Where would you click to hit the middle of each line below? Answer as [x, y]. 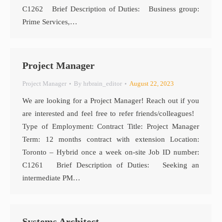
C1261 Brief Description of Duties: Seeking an [111, 165]
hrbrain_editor [103, 83]
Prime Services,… [50, 22]
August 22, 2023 [152, 83]
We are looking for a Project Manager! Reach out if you [111, 101]
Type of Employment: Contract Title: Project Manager [111, 126]
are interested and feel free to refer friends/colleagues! [111, 113]
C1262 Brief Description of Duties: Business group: [111, 9]
